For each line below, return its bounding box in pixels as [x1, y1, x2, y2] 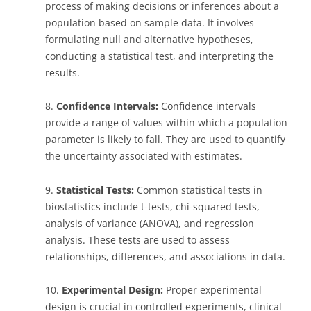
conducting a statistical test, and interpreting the [45, 49, 274, 62]
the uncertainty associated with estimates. [45, 149, 242, 162]
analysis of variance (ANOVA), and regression [45, 216, 254, 230]
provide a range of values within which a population [45, 116, 287, 129]
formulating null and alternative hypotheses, [45, 32, 253, 46]
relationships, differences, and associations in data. [45, 249, 285, 263]
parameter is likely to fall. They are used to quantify [45, 133, 285, 146]
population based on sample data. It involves [45, 15, 254, 29]
